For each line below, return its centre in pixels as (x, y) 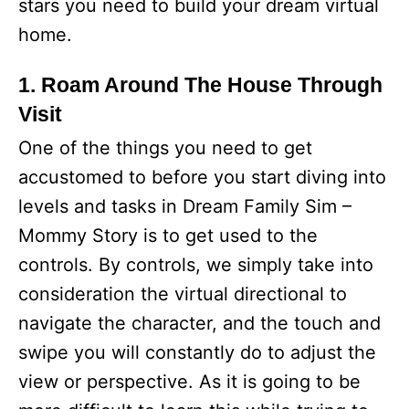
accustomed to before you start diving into (202, 177)
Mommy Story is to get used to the (168, 236)
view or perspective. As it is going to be (189, 382)
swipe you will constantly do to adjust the (197, 352)
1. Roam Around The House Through (200, 85)
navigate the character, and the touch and (199, 323)
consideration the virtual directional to (183, 294)
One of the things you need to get (165, 148)
